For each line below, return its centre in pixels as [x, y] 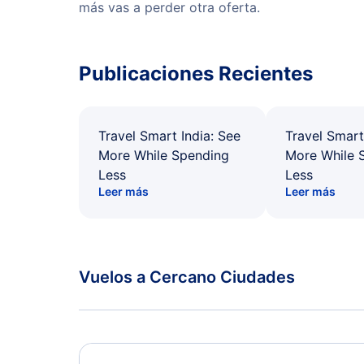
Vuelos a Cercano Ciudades [187, 277]
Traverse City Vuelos [147, 330]
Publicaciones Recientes [196, 74]
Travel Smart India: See [169, 136]
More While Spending [164, 155]
